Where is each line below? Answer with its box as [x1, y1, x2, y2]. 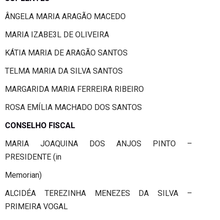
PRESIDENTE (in [5, 152, 61, 162]
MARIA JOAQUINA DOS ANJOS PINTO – [5, 138, 192, 148]
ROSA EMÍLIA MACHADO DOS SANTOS [5, 102, 142, 112]
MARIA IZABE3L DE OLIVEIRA [5, 29, 109, 39]
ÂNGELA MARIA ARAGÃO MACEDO [5, 11, 126, 21]
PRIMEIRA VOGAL [5, 201, 68, 211]
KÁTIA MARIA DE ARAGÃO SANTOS [5, 48, 128, 57]
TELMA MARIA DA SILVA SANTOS [5, 66, 123, 76]
